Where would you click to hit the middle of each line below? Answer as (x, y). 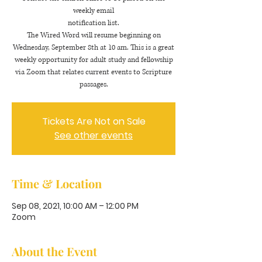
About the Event (54, 251)
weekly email (94, 11)
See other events (94, 135)
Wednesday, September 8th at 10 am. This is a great (94, 48)
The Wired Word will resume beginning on (94, 35)
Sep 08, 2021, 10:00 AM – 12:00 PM (75, 206)
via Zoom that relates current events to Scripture (94, 72)
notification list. (94, 23)
